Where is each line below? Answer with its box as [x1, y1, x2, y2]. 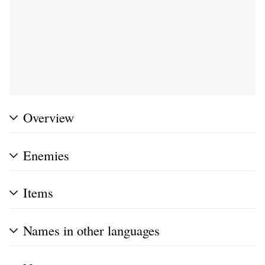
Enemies [23, 146, 69, 164]
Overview [23, 108, 74, 126]
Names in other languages [23, 221, 160, 240]
